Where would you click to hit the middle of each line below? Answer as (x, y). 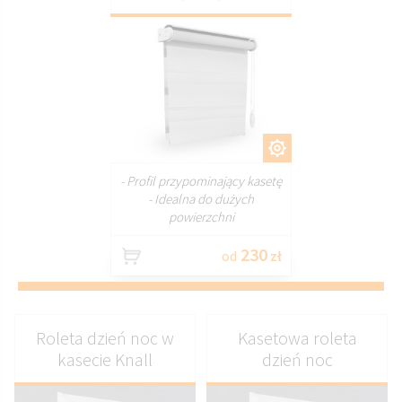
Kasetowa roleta (297, 338)
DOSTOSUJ (228, 148)
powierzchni (201, 217)
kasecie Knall (105, 359)
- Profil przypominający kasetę (201, 181)
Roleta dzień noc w (105, 338)
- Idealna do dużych (201, 199)
